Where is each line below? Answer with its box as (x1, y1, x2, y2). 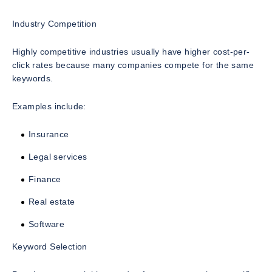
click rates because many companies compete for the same (12, 60, 254, 70)
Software (29, 219, 65, 229)
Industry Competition (12, 19, 97, 29)
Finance (29, 174, 61, 185)
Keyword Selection (12, 242, 87, 252)
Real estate (29, 197, 75, 207)
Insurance (29, 129, 69, 140)
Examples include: (12, 101, 86, 112)
